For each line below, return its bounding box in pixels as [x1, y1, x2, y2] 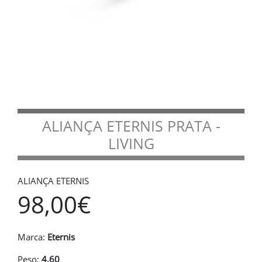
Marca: [18, 231, 47, 243]
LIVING [108, 133, 154, 153]
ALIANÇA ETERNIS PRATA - [42, 116, 220, 136]
